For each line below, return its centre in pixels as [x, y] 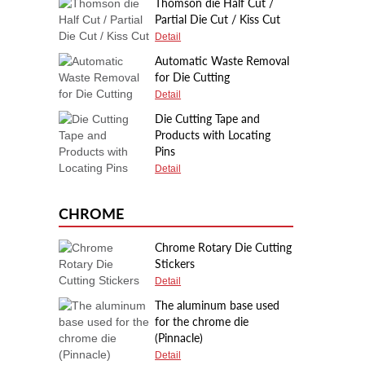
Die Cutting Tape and [208, 119]
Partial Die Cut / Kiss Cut [218, 19]
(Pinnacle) [179, 338]
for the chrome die [202, 321]
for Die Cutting [193, 77]
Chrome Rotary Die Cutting [224, 247]
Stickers [175, 264]
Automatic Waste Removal [222, 61]
